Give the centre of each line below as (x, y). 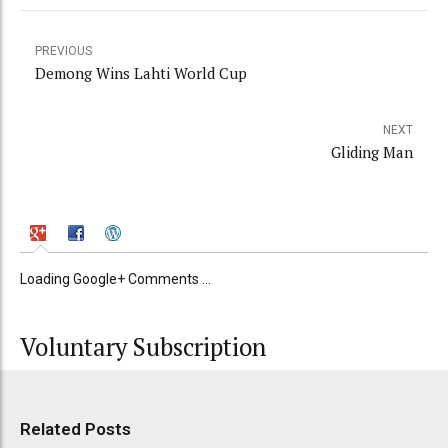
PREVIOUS (63, 51)
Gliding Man (372, 152)
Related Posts (75, 429)
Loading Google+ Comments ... (115, 279)
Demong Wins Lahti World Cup (141, 73)
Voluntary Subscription (143, 347)
